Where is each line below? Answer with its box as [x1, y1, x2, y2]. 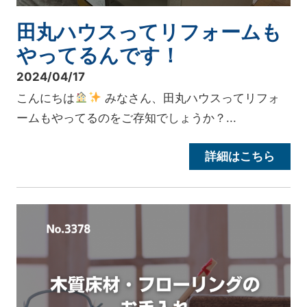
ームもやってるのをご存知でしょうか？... [16, 110, 237, 125]
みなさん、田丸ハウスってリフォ [101, 90, 280, 105]
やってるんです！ [16, 43, 181, 68]
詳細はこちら [205, 149, 275, 163]
